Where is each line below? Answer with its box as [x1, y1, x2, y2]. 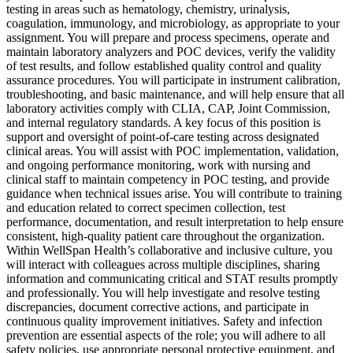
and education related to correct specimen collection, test [6, 200, 285, 214]
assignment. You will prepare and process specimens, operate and [6, 30, 329, 44]
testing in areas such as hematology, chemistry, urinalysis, [6, 2, 290, 16]
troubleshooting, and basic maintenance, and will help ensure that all [6, 87, 344, 101]
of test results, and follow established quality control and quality [6, 58, 321, 72]
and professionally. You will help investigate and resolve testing [6, 285, 320, 299]
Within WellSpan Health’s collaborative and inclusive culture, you [6, 243, 333, 257]
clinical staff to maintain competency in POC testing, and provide [6, 172, 329, 186]
